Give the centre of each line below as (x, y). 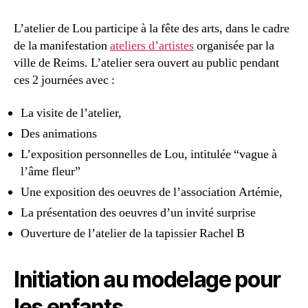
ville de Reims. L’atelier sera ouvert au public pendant (146, 63)
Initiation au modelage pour (147, 279)
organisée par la (234, 46)
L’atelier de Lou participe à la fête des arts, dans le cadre (152, 29)
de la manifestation (62, 46)
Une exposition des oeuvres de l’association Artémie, (152, 192)
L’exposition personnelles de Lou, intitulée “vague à (149, 154)
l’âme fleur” (51, 171)
